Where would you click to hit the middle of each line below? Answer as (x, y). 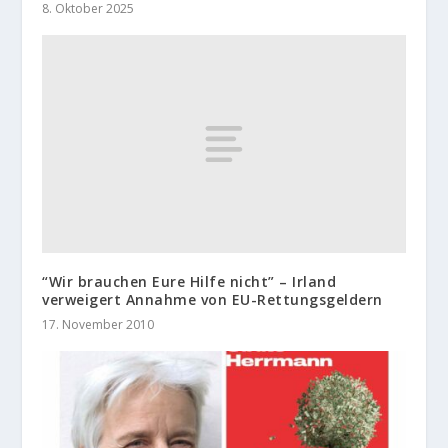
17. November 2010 (98, 325)
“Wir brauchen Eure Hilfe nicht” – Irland (189, 282)
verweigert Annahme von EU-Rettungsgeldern (212, 300)
